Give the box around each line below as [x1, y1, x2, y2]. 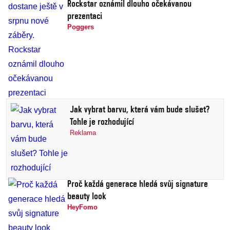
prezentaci [67, 10, 102, 22]
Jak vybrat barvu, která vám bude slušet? [70, 104, 209, 115]
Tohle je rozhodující [70, 116, 134, 127]
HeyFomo [67, 203, 98, 212]
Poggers [67, 23, 94, 31]
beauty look [67, 190, 106, 202]
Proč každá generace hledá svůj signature [67, 178, 208, 189]
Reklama [70, 129, 96, 137]
